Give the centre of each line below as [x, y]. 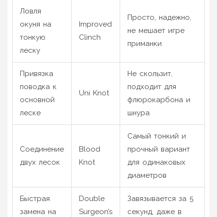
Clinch [90, 37]
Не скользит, [150, 73]
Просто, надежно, [159, 17]
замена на [38, 211]
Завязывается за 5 [160, 198]
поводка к [38, 86]
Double [92, 198]
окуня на [36, 24]
